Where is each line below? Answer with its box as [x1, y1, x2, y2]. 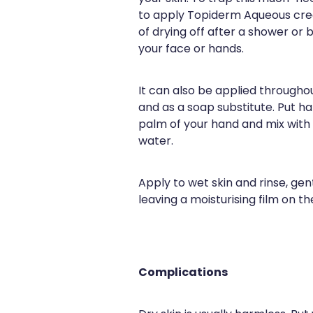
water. [138, 132, 173, 151]
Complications [138, 263, 228, 283]
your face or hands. [138, 40, 244, 59]
